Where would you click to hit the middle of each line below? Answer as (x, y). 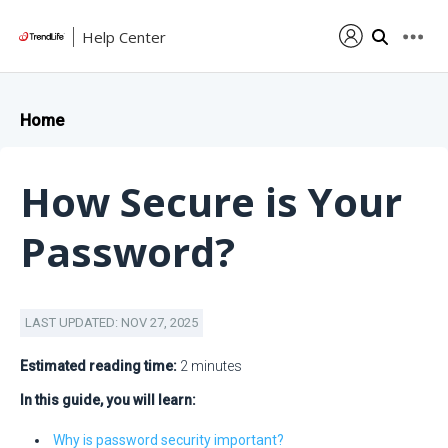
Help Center (124, 36)
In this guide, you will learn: (108, 400)
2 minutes (209, 366)
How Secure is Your (211, 201)
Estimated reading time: (98, 366)
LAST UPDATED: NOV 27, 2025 (111, 322)
